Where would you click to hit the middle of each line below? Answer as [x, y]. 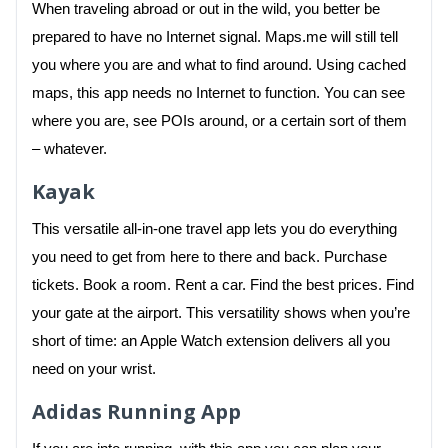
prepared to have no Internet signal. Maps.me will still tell [215, 36]
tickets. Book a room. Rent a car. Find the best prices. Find [223, 284]
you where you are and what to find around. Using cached [219, 64]
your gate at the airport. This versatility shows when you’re [221, 312]
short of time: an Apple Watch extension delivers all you [211, 340]
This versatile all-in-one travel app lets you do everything [214, 228]
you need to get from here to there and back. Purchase [209, 256]
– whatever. [69, 148]
